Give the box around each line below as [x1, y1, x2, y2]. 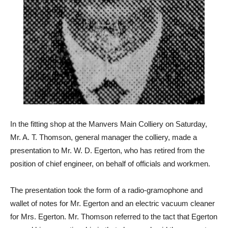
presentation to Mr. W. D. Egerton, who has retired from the [10, 146, 205, 155]
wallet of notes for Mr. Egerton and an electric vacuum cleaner [10, 199, 215, 208]
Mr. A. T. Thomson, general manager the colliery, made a [10, 133, 197, 141]
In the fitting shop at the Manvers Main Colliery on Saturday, [10, 120, 207, 128]
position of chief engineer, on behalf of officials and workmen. [10, 159, 210, 168]
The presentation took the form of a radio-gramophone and [10, 186, 203, 194]
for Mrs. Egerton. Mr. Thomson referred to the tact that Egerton [10, 212, 217, 221]
